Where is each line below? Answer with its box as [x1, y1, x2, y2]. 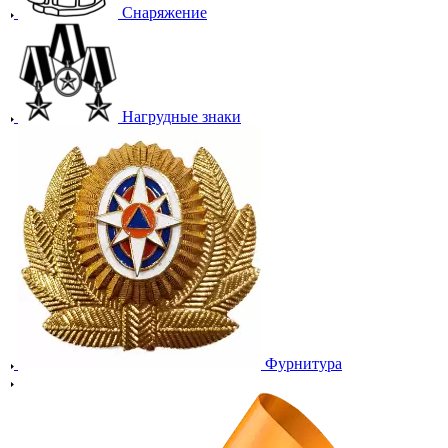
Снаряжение [122, 4, 207, 21]
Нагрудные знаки [122, 108, 241, 125]
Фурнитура [265, 355, 342, 372]
